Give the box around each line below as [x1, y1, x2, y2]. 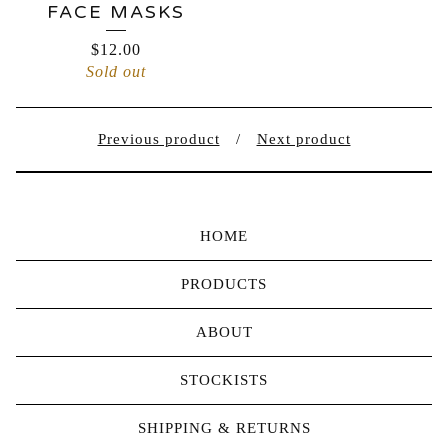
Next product [256, 131, 351, 147]
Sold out [86, 63, 146, 80]
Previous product [97, 131, 220, 147]
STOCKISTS [180, 372, 268, 388]
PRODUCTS [181, 276, 267, 292]
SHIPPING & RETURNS [137, 420, 311, 436]
